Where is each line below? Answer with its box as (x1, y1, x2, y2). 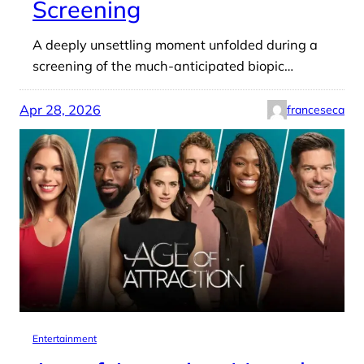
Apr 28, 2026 (19, 101, 101, 118)
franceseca (287, 102, 344, 117)
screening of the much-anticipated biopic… (32, 57, 293, 74)
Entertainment (32, 331, 97, 344)
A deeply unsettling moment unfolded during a (32, 36, 318, 53)
